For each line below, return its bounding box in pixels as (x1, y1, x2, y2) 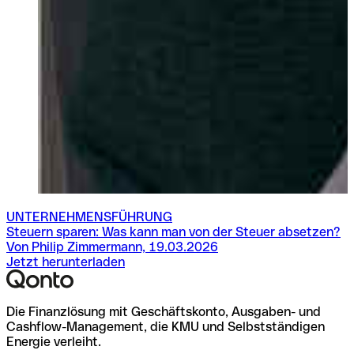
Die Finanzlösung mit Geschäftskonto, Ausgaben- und (6, 304, 321, 320)
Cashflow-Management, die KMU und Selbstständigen (6, 319, 325, 335)
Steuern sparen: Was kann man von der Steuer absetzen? (6, 224, 341, 240)
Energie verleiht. (6, 334, 101, 350)
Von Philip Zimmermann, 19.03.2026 (6, 239, 218, 255)
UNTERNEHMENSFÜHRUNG (6, 209, 172, 225)
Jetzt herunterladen (6, 254, 125, 270)
